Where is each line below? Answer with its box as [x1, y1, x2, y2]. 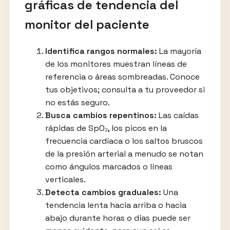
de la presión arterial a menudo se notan [45, 148, 203, 159]
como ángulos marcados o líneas [45, 161, 172, 172]
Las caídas [156, 110, 199, 121]
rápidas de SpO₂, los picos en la [45, 123, 167, 133]
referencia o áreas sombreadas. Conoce [45, 71, 200, 82]
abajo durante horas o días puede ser [45, 213, 190, 223]
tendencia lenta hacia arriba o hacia [45, 200, 186, 210]
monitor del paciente [24, 16, 149, 33]
